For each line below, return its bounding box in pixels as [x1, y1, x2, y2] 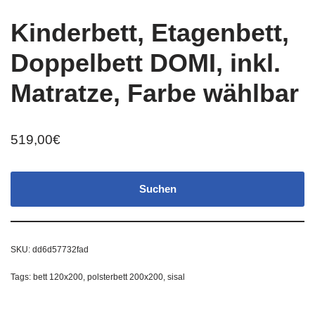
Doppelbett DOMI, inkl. [11, 49, 281, 78]
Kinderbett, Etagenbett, [11, 18, 289, 48]
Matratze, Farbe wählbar [11, 79, 299, 108]
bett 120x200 [33, 272, 83, 283]
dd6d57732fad [32, 245, 89, 255]
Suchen [139, 183, 176, 195]
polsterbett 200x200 [87, 272, 163, 283]
